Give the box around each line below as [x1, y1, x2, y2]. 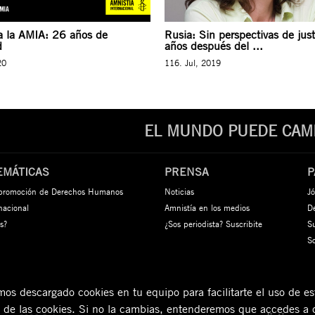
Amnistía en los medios [165, 202, 250, 213]
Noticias [165, 186, 194, 197]
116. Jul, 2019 [165, 57, 221, 68]
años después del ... [165, 39, 263, 53]
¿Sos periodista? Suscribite [165, 218, 262, 229]
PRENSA [165, 165, 209, 179]
